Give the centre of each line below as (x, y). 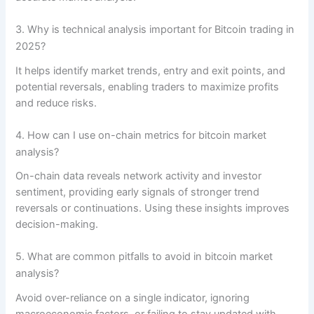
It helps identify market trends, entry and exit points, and (151, 70)
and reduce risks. (56, 103)
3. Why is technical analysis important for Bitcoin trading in (155, 29)
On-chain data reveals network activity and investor (139, 176)
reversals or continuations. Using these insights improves (153, 209)
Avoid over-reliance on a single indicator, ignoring (133, 298)
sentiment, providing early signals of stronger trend (138, 192)
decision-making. (57, 225)
